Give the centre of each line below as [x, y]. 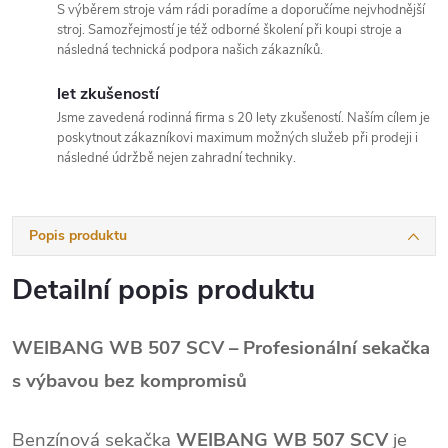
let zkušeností [108, 93]
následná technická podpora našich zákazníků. [190, 49]
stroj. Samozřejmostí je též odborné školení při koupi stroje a [229, 29]
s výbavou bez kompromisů [129, 380]
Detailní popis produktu [163, 289]
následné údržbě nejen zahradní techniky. [176, 157]
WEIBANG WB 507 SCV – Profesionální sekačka [221, 347]
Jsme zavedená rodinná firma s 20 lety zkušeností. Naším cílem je [243, 117]
